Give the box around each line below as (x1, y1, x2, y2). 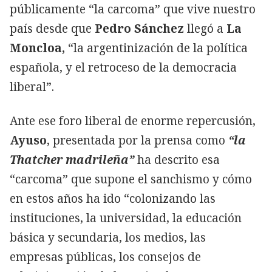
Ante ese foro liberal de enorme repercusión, (10, 112, 256, 129)
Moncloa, (10, 39, 65, 56)
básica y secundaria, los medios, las (10, 229, 206, 245)
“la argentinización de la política (65, 39, 248, 56)
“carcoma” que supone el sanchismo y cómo (10, 171, 252, 187)
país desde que (10, 20, 92, 36)
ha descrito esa (134, 151, 220, 168)
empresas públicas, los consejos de (10, 248, 201, 265)
